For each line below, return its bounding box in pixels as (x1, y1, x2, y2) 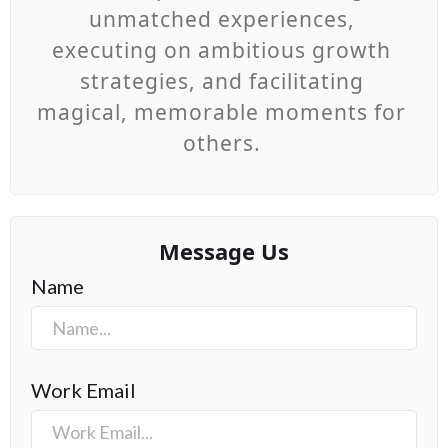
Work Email (31, 377, 136, 402)
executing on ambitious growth (52, 35, 391, 64)
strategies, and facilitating (79, 66, 364, 95)
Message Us (159, 235, 289, 266)
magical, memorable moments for (37, 97, 406, 126)
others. (182, 128, 261, 157)
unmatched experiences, (88, 4, 355, 33)
